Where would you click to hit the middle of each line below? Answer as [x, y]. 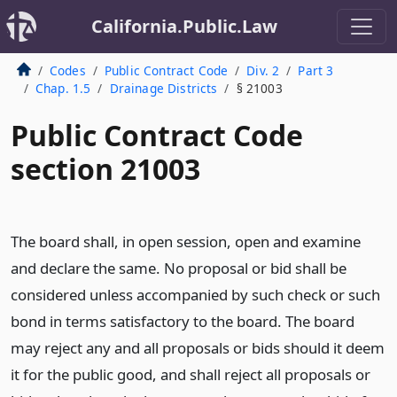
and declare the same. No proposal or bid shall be [179, 268]
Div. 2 [263, 70]
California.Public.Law [184, 26]
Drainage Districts [163, 88]
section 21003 [105, 169]
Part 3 [316, 70]
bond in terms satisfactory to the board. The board [183, 321]
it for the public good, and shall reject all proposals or [191, 374]
